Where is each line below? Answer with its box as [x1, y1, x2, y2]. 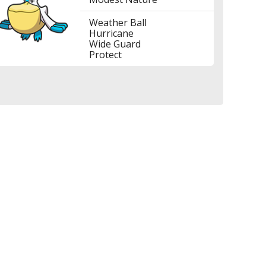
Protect [89, 48, 122, 61]
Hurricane [89, 27, 134, 40]
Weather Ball [89, 16, 147, 29]
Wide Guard [89, 37, 141, 50]
